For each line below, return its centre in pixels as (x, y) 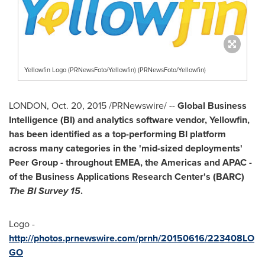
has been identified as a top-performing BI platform (117, 134)
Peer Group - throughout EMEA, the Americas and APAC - (130, 163)
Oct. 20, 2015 (79, 106)
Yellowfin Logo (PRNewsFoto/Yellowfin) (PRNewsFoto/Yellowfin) (115, 70)
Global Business (212, 106)
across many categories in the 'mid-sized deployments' (126, 148)
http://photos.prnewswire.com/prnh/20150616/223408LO (132, 238)
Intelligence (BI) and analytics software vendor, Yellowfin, (129, 120)
